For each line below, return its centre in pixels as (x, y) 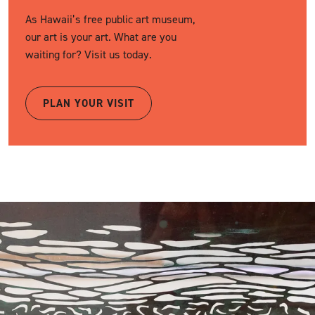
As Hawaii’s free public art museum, (115, 19)
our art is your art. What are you (101, 36)
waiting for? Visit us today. (89, 54)
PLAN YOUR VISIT (89, 103)
